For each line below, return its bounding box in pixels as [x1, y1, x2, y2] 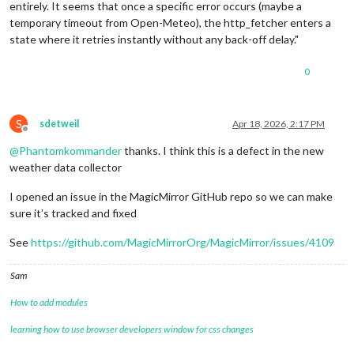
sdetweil [40, 118, 79, 130]
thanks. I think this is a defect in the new [122, 144, 324, 158]
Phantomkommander [19, 144, 122, 158]
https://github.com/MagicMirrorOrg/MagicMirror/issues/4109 [31, 235, 334, 250]
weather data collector [9, 160, 122, 175]
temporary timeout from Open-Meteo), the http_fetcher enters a [9, 16, 331, 30]
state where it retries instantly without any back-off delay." [9, 32, 299, 47]
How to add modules [10, 296, 88, 309]
